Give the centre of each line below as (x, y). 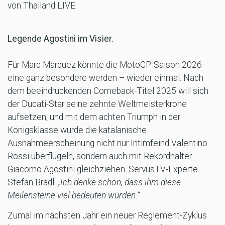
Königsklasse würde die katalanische (77, 130)
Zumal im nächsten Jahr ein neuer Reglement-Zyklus (107, 215)
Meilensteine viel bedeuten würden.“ (74, 195)
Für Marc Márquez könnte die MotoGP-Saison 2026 (105, 65)
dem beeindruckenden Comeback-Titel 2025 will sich (108, 91)
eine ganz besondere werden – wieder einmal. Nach (105, 78)
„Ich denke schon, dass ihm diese (118, 182)
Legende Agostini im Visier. (61, 38)
